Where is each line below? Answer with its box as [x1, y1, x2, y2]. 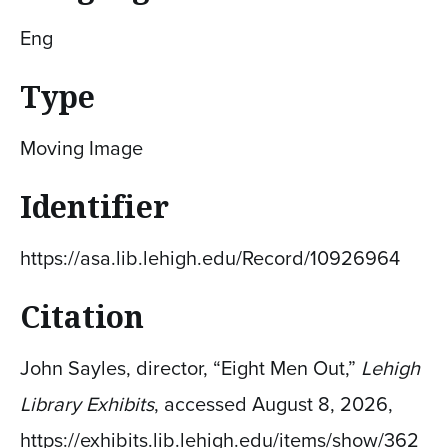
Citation [20, 295, 144, 337]
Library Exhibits [20, 388, 154, 419]
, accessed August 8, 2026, [154, 388, 393, 419]
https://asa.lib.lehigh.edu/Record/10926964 [20, 242, 400, 273]
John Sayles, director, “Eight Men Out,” [20, 352, 361, 383]
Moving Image [20, 132, 143, 163]
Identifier [20, 185, 169, 227]
